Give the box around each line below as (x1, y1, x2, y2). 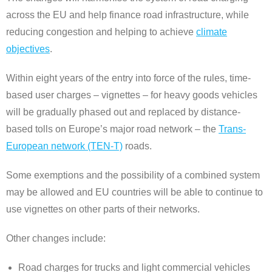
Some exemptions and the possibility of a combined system (6, 170, 260, 181)
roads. (123, 141, 152, 152)
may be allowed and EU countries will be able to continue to (6, 187, 263, 198)
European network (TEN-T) (6, 141, 123, 152)
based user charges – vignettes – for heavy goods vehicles (6, 90, 257, 101)
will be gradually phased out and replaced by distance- (6, 107, 240, 118)
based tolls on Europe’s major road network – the (6, 124, 219, 135)
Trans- (219, 124, 246, 135)
